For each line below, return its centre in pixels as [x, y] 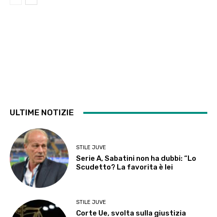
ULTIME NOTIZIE [42, 113]
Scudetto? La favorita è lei [125, 167]
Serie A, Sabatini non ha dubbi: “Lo [136, 159]
